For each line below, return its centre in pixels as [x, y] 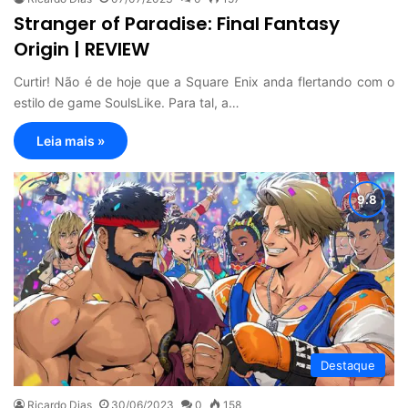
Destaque [348, 366]
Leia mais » [71, 141]
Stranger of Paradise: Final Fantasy [177, 24]
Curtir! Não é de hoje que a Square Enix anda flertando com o [204, 82]
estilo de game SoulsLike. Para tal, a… [127, 103]
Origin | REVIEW [82, 50]
